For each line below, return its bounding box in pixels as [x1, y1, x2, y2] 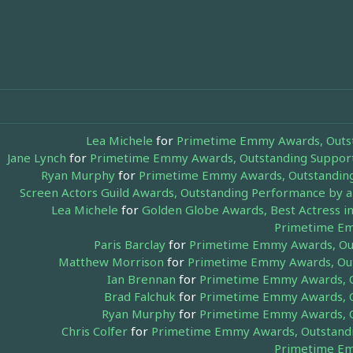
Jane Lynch [7, 149, 66, 165]
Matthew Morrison [58, 253, 164, 269]
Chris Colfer [61, 322, 128, 339]
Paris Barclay [94, 236, 165, 252]
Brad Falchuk [104, 288, 176, 304]
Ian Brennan [107, 270, 176, 287]
